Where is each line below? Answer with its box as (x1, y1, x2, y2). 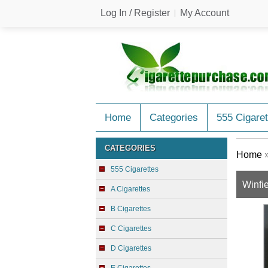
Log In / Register (100, 8, 170, 18)
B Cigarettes (111, 205, 151, 213)
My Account (180, 8, 229, 18)
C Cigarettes (111, 224, 151, 233)
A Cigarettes (111, 185, 150, 193)
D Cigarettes (111, 244, 151, 252)
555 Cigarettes (111, 165, 159, 173)
